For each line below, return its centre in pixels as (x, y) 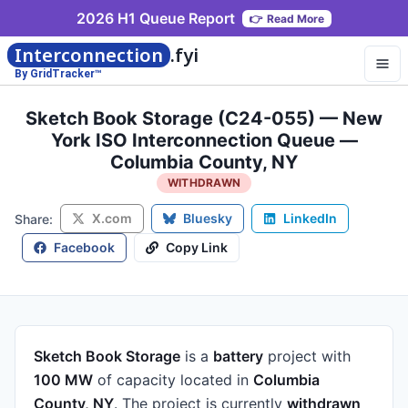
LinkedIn (310, 218)
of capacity (134, 380)
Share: (34, 219)
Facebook (84, 247)
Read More (296, 18)
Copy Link (197, 247)
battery (238, 356)
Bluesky (208, 218)
